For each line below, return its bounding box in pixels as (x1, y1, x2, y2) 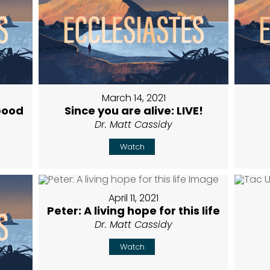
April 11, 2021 (108, 190, 159, 205)
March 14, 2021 (101, 90, 166, 105)
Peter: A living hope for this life (47, 202, 221, 218)
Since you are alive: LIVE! (64, 102, 203, 118)
